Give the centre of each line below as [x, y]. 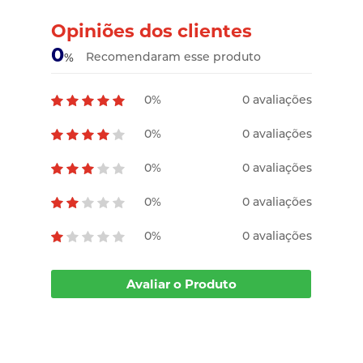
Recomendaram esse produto [174, 57]
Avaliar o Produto [181, 284]
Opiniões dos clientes [152, 32]
